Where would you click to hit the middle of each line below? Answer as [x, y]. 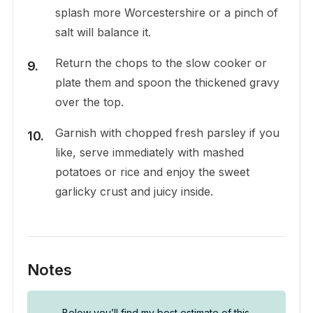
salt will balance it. [103, 32]
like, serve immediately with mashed [149, 152]
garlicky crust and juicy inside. [134, 191]
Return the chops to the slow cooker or [161, 63]
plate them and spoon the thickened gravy [167, 82]
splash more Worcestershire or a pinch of [166, 12]
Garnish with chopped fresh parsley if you [167, 132]
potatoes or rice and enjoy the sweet [152, 172]
